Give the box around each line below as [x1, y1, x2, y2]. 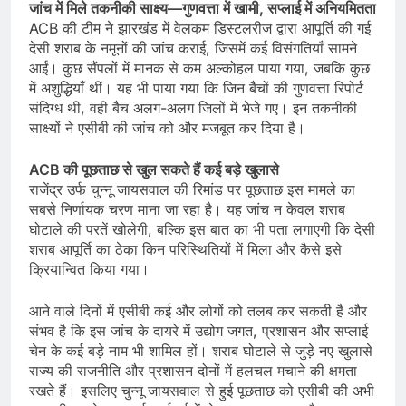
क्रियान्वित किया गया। [29, 260, 150, 279]
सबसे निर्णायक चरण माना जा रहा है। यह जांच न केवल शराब [29, 200, 345, 219]
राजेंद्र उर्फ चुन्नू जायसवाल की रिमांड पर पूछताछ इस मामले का [29, 180, 355, 199]
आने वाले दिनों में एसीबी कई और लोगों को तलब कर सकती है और [29, 302, 367, 321]
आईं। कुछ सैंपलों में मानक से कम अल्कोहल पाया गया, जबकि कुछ [29, 59, 370, 78]
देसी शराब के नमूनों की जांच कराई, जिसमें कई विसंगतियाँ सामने [29, 39, 357, 58]
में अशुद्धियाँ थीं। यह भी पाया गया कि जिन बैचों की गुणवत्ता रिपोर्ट [29, 79, 363, 98]
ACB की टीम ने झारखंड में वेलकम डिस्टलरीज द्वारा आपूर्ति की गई [29, 19, 371, 38]
